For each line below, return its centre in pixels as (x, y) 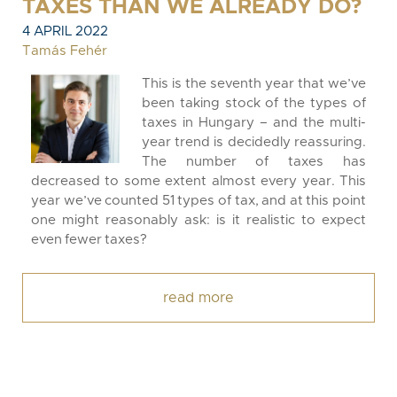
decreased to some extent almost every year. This (198, 181)
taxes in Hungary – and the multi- (254, 123)
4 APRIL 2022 (65, 31)
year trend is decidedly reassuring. (254, 142)
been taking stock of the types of (254, 103)
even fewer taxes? (90, 240)
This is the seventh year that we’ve (254, 84)
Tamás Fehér (65, 51)
